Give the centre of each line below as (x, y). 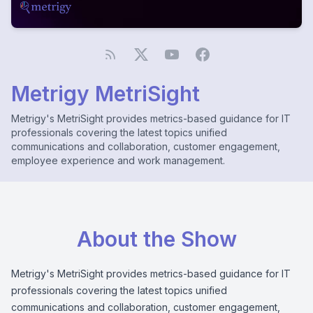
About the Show (156, 239)
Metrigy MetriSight (105, 94)
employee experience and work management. (118, 160)
